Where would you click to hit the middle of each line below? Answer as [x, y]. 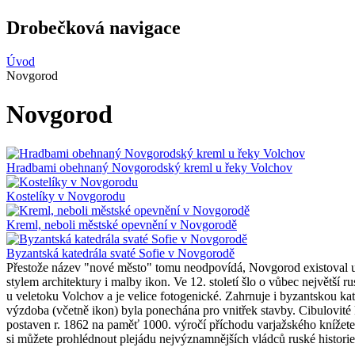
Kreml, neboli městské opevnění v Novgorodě [122, 224]
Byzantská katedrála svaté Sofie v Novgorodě [120, 253]
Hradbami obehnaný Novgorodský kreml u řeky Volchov [149, 167]
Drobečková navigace [94, 27]
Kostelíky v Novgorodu [66, 196]
